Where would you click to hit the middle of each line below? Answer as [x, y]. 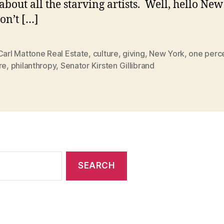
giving [134, 53]
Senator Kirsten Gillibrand [107, 65]
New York [167, 53]
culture [105, 53]
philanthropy [33, 65]
